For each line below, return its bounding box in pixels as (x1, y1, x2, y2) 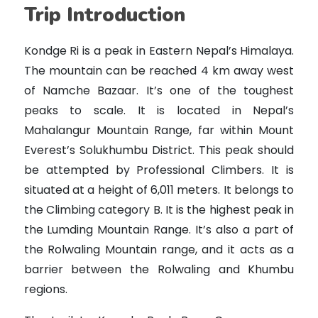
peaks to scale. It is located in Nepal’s (23, 102, 295, 119)
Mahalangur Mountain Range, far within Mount (23, 122, 295, 138)
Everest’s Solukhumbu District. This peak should (23, 142, 295, 158)
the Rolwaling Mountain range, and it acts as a (23, 241, 295, 258)
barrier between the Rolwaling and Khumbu (23, 261, 295, 278)
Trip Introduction (23, 1, 185, 28)
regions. (23, 281, 67, 297)
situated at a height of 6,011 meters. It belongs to (23, 182, 295, 198)
